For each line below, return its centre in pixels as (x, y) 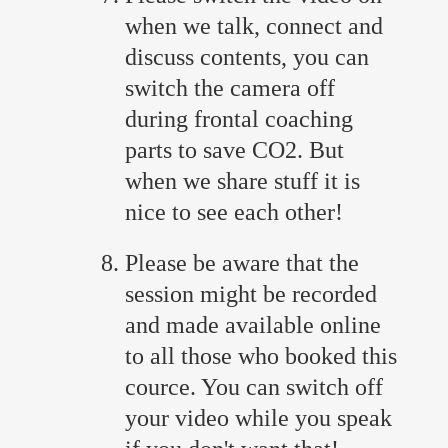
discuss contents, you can (247, 57)
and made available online (253, 325)
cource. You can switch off (254, 387)
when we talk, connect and (254, 26)
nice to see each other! (237, 212)
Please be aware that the (242, 263)
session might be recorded (251, 294)
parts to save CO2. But (234, 150)
